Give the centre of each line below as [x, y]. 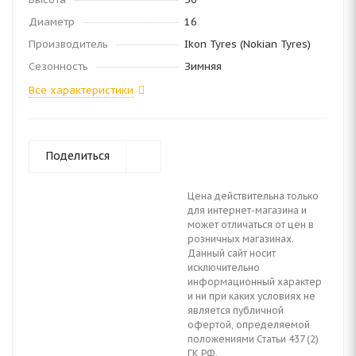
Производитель [68, 44]
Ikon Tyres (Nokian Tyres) [248, 44]
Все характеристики [81, 90]
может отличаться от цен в [251, 224]
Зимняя [203, 66]
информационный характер [255, 282]
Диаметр [52, 22]
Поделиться [77, 156]
